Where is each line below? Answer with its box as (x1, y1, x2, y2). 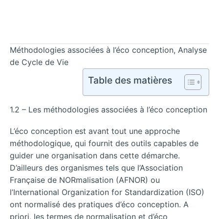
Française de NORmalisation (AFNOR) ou (10, 175, 160, 185)
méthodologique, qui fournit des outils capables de (10, 138, 198, 148)
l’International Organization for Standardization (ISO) (10, 187, 204, 197)
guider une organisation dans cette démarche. (10, 150, 180, 160)
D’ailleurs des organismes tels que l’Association (10, 162, 183, 173)
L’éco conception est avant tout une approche (10, 126, 180, 136)
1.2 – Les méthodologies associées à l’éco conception (10, 104, 207, 114)
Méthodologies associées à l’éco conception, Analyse (10, 44, 207, 55)
